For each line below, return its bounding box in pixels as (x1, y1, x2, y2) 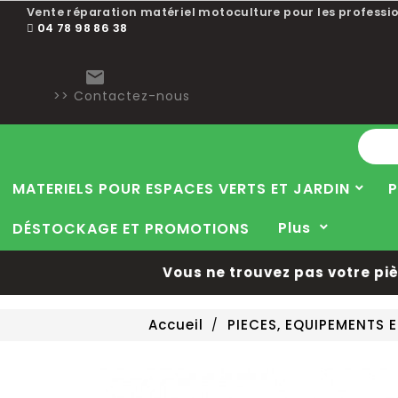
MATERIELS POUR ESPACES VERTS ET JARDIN (12, 179, 350, 199)
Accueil (148, 315, 203, 334)
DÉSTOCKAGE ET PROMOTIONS (12, 219, 250, 239)
